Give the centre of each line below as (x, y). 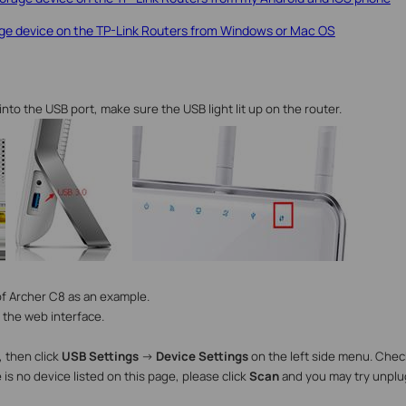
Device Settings (202, 357)
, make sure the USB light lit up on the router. (217, 109)
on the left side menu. (310, 357)
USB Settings (98, 357)
